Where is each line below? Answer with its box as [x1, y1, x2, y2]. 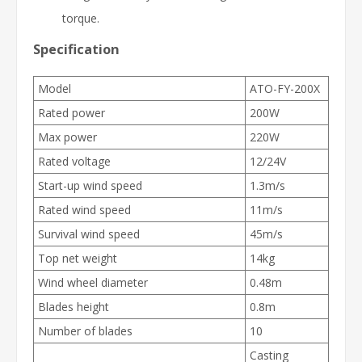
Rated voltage [38, 153, 111, 169]
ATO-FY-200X [250, 80, 320, 96]
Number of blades [38, 322, 139, 339]
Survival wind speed [38, 225, 140, 242]
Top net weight [38, 250, 117, 266]
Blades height [38, 298, 119, 314]
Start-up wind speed [38, 177, 142, 193]
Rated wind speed [38, 201, 131, 217]
